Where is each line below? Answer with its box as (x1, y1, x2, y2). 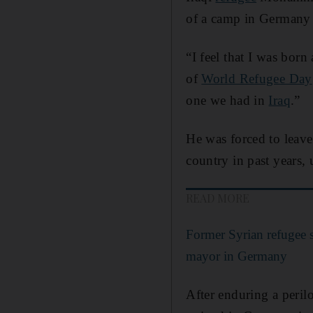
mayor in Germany (186, 248, 288, 263)
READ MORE (186, 190, 250, 205)
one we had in (186, 92, 269, 108)
